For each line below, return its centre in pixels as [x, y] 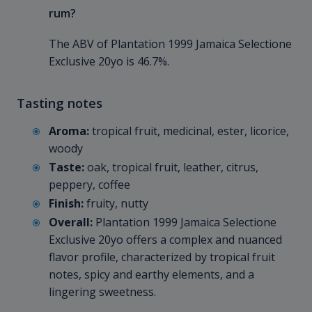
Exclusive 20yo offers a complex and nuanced [165, 240]
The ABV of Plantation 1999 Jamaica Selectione [170, 44]
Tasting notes [60, 103]
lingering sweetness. [102, 292]
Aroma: [69, 131]
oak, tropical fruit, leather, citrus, [171, 167]
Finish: [66, 204]
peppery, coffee [89, 185]
